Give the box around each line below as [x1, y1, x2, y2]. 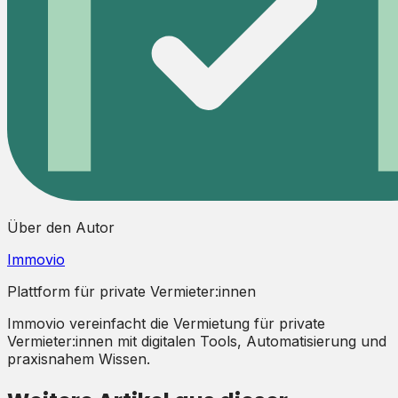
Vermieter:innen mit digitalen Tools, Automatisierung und [7, 332, 386, 351]
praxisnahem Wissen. [7, 350, 150, 369]
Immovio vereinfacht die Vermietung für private [7, 314, 325, 333]
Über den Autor [7, 219, 115, 237]
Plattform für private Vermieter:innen [7, 283, 256, 301]
